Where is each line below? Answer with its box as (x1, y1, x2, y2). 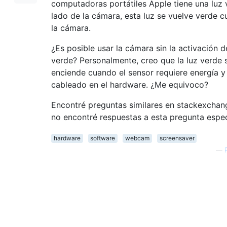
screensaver (159, 134, 195, 142)
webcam (125, 134, 149, 142)
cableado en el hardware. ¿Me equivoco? (51, 79, 208, 90)
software (90, 134, 116, 142)
